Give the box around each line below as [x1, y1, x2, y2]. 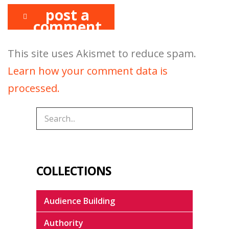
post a [45, 5, 89, 25]
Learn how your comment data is [8, 63, 168, 78]
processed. [8, 81, 60, 95]
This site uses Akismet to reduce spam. [8, 46, 196, 60]
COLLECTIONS [36, 162, 111, 179]
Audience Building [44, 195, 115, 207]
